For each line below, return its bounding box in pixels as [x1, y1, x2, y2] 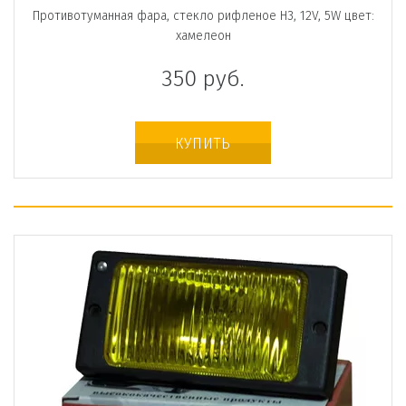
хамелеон [175, 28, 231, 44]
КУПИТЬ [175, 134, 231, 152]
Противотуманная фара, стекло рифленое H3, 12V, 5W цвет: [32, 8, 374, 24]
